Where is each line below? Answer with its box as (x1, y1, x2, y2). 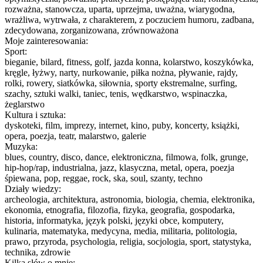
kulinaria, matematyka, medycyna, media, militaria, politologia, (5, 225, 237, 236)
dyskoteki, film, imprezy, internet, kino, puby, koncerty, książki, (5, 120, 240, 130)
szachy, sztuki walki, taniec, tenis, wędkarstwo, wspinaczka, (5, 88, 227, 99)
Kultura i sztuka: (5, 109, 66, 120)
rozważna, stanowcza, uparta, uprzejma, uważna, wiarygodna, (5, 4, 235, 14)
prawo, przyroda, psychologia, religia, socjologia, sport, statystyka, (5, 236, 251, 247)
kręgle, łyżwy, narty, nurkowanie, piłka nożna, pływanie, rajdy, (5, 67, 238, 77)
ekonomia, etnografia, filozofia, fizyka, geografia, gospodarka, (5, 204, 235, 215)
